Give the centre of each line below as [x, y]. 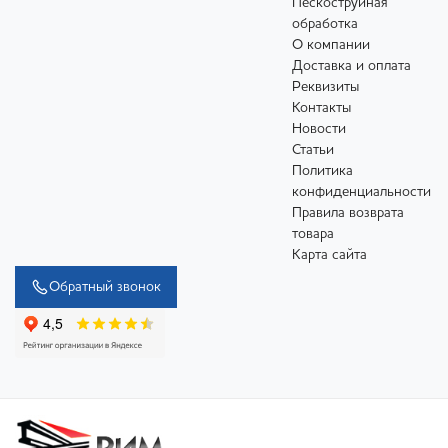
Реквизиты [325, 87]
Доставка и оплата [351, 66]
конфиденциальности [361, 192]
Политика [322, 171]
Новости [319, 129]
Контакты [321, 108]
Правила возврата [348, 213]
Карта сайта [329, 255]
